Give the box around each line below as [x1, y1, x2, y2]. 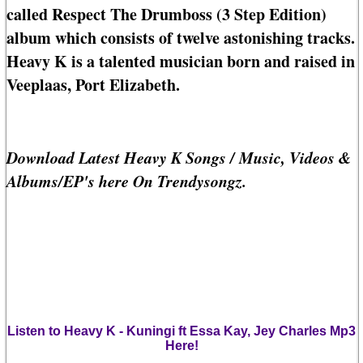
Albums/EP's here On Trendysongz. [6, 169, 246, 193]
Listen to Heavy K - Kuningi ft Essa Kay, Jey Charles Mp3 [7, 324, 356, 339]
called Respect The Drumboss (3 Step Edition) [6, 2, 327, 27]
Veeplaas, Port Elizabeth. [6, 73, 180, 97]
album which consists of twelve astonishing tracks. [6, 26, 355, 50]
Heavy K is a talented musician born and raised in [6, 49, 355, 74]
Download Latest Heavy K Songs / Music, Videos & [6, 146, 352, 169]
